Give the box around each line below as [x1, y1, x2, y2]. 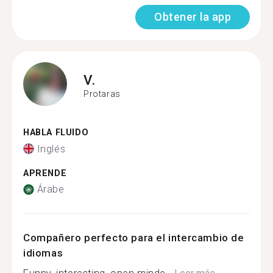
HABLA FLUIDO [23, 127, 89, 138]
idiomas [23, 247, 63, 259]
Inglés [37, 143, 66, 155]
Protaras [83, 88, 121, 99]
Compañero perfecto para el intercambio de [23, 232, 244, 244]
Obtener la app [154, 10, 231, 23]
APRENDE [23, 168, 67, 179]
